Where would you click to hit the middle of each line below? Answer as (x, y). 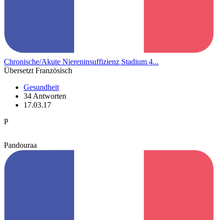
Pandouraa (20, 145)
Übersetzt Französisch (38, 71)
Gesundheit (41, 87)
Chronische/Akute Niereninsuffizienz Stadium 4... (81, 62)
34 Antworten (45, 96)
